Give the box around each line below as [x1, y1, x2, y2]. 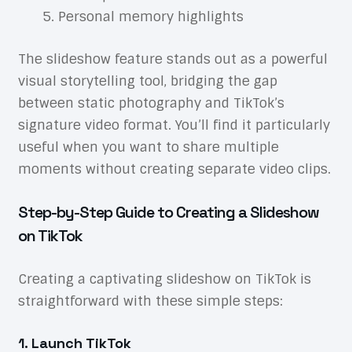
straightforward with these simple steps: [17, 291, 283, 310]
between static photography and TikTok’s [17, 93, 284, 112]
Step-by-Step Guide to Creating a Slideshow [17, 201, 319, 222]
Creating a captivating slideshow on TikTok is [17, 269, 311, 288]
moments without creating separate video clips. [17, 159, 331, 178]
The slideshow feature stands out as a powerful [17, 49, 328, 68]
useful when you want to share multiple [17, 137, 279, 156]
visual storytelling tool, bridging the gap [17, 71, 277, 90]
